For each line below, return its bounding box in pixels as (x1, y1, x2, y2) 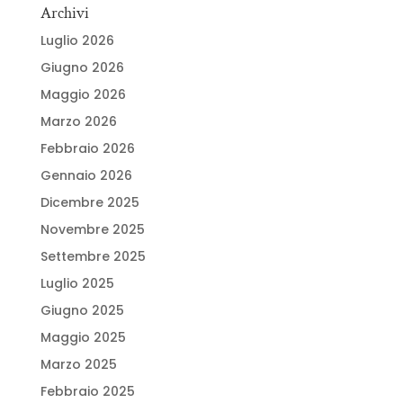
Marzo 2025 (40, 355, 117, 373)
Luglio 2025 (40, 274, 114, 292)
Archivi (40, 3, 89, 23)
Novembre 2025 (40, 220, 145, 238)
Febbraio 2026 (40, 139, 135, 157)
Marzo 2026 (40, 112, 117, 130)
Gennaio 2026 (40, 166, 132, 184)
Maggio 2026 (40, 85, 126, 103)
